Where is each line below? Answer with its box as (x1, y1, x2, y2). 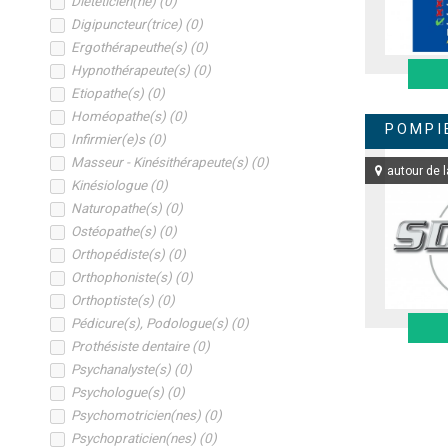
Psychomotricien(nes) (71, 405, 204, 426)
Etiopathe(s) (71, 83, 147, 104)
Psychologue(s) (71, 382, 167, 403)
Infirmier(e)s (71, 129, 148, 150)
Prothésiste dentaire (71, 336, 192, 357)
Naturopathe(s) (71, 198, 165, 219)
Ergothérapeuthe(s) (71, 37, 190, 58)
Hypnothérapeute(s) (71, 60, 193, 81)
